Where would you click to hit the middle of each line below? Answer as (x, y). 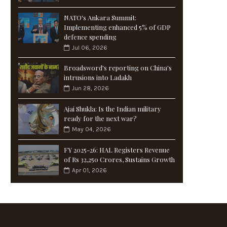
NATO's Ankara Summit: (100, 18)
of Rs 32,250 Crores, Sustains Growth (119, 160)
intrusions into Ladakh (98, 78)
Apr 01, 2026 (89, 171)
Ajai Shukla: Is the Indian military (112, 109)
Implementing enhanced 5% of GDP (117, 27)
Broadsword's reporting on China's (118, 68)
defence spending (90, 37)
